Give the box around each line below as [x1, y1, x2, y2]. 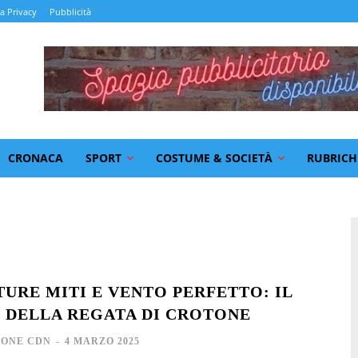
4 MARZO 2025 [64, 335, 140, 347]
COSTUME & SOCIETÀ [156, 149, 272, 165]
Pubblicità [50, 6, 91, 18]
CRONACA [8, 149, 63, 165]
